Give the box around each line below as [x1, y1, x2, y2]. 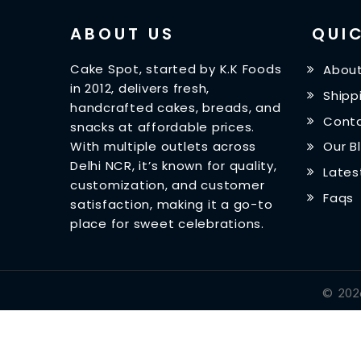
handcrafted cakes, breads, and [70, 98, 281, 116]
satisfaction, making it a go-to [70, 195, 273, 213]
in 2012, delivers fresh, [70, 79, 210, 97]
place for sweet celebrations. [70, 214, 264, 232]
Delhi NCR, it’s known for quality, [70, 156, 277, 174]
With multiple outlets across [70, 137, 256, 155]
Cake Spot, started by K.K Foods [70, 60, 282, 77]
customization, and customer [70, 176, 265, 193]
